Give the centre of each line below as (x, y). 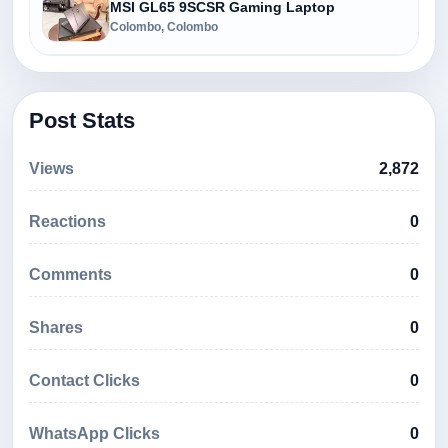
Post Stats (82, 120)
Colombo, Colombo (164, 26)
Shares (56, 327)
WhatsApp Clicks (94, 433)
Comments (70, 274)
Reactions (67, 221)
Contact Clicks (84, 380)
